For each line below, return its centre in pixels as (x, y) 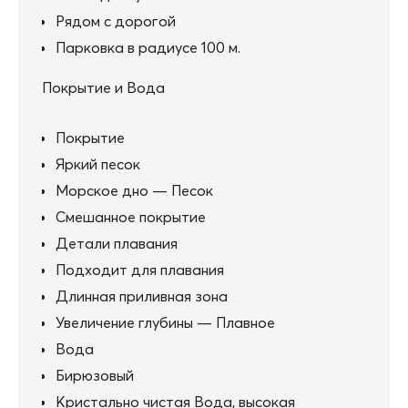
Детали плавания (117, 243)
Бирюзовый (95, 375)
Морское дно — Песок (134, 190)
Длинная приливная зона (142, 296)
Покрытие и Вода (103, 87)
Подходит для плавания (140, 269)
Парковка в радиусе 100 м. (148, 47)
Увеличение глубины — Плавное (165, 322)
